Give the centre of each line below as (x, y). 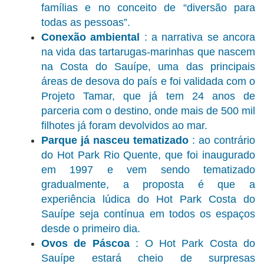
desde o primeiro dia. (91, 229)
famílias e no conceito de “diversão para (148, 8)
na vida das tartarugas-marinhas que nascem (148, 52)
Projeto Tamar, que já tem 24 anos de (148, 96)
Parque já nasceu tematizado (115, 141)
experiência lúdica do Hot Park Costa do (148, 199)
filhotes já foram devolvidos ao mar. (124, 126)
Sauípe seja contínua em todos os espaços (148, 214)
